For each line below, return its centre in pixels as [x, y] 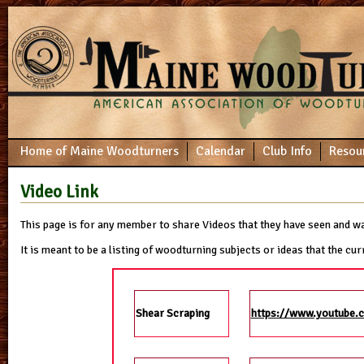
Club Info [287, 151]
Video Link [59, 192]
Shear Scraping [172, 314]
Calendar [221, 151]
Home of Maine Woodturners [100, 151]
